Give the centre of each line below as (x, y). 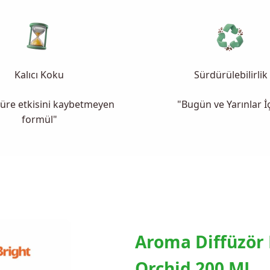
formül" (39, 120)
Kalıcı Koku (39, 75)
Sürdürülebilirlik (231, 75)
